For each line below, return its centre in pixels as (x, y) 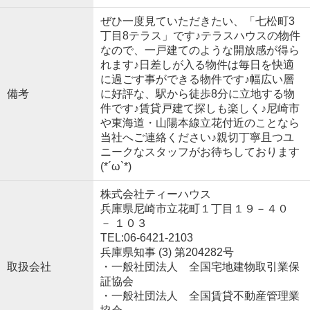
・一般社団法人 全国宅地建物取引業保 (200, 266)
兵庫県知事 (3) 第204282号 (167, 252)
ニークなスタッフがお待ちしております (200, 152)
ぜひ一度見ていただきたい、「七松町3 (197, 21)
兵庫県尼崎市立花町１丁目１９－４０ (194, 208)
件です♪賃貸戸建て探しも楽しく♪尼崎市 (200, 108)
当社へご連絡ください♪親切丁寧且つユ (197, 137)
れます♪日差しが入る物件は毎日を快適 (197, 64)
